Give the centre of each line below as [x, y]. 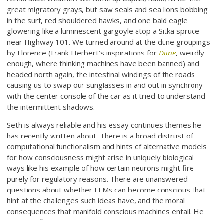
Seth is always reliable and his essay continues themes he [104, 125]
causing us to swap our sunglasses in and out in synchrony [105, 85]
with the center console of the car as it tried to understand [106, 96]
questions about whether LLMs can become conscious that [107, 190]
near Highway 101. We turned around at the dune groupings [109, 42]
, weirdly [190, 53]
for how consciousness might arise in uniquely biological [100, 157]
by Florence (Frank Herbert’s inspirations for [83, 53]
